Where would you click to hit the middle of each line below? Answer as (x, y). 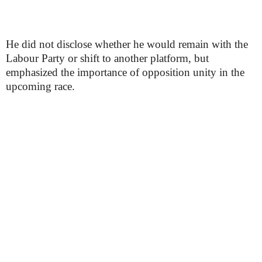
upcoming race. (40, 86)
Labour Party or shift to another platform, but (107, 58)
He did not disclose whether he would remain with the (127, 44)
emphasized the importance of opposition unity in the (125, 72)
